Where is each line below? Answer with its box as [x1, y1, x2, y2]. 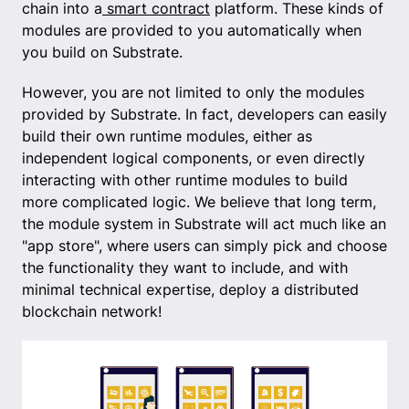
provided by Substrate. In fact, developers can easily [22, 105, 387, 124]
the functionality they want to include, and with [22, 258, 348, 278]
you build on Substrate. [22, 43, 183, 62]
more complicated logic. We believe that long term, [22, 193, 376, 212]
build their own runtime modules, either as [22, 127, 312, 146]
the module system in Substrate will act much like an [22, 215, 386, 234]
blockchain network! [22, 302, 162, 321]
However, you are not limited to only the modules [22, 83, 364, 102]
